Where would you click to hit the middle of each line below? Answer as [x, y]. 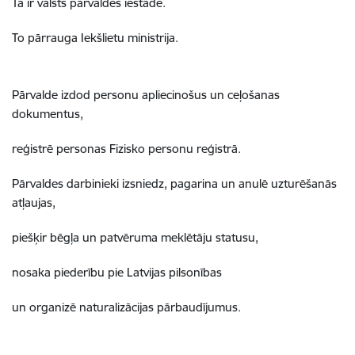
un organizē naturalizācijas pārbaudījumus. [126, 307]
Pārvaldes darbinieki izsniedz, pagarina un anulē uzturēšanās [174, 183]
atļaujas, [35, 202]
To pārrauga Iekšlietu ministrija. [95, 38]
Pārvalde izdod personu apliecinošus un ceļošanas [146, 95]
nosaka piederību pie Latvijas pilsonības [118, 272]
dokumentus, [49, 114]
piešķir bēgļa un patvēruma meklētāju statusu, [137, 237]
